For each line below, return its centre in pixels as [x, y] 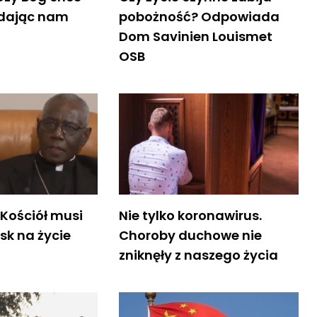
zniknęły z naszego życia [198, 255]
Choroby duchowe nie [190, 235]
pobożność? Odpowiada [199, 16]
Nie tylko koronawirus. [190, 215]
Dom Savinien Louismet [195, 36]
